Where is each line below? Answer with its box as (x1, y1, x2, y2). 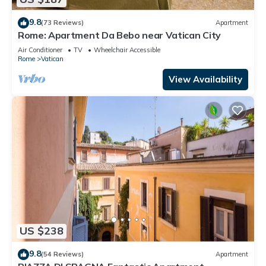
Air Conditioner (18, 45, 62, 54)
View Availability (169, 73, 242, 85)
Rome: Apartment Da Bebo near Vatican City (18, 28, 221, 41)
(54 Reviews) (41, 250, 84, 259)
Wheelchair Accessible (94, 45, 160, 54)
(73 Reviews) (41, 18, 84, 27)
